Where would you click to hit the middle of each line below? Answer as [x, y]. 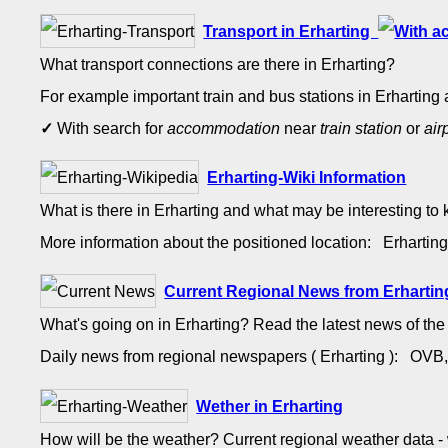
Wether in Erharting [270, 405]
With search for [110, 128]
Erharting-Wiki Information [307, 177]
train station [361, 128]
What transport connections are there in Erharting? [218, 64]
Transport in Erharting [291, 31]
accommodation [224, 128]
